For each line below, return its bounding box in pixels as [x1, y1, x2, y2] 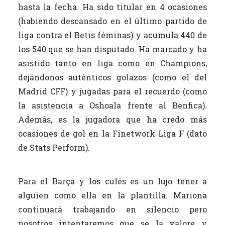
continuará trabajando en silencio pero [18, 203, 207, 214]
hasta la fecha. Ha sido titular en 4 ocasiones [18, 1, 207, 12]
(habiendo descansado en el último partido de [18, 15, 207, 26]
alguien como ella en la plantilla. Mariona [18, 189, 207, 200]
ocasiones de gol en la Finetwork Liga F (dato [18, 128, 207, 139]
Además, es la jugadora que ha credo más [18, 114, 207, 125]
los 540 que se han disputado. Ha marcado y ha [18, 43, 207, 54]
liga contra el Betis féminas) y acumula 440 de [18, 29, 207, 40]
